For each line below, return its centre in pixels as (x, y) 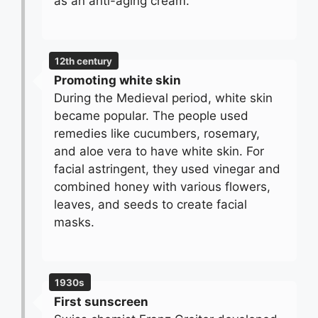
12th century (84, 61)
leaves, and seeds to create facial (150, 204)
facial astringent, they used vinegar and (167, 169)
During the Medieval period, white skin (163, 98)
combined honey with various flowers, (162, 186)
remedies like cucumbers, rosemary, (157, 133)
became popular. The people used (151, 115)
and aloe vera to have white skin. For (159, 151)
